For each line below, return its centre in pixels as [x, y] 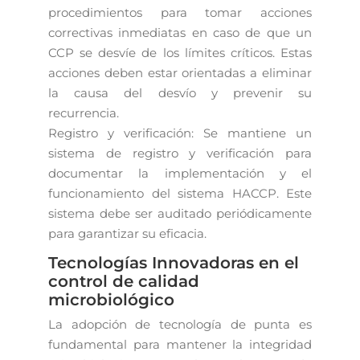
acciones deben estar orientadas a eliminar [180, 72]
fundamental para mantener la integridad [180, 345]
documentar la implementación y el [180, 173]
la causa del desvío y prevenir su [180, 92]
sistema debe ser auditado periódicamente [180, 213]
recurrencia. [84, 112]
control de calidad [124, 281]
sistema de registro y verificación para [180, 153]
